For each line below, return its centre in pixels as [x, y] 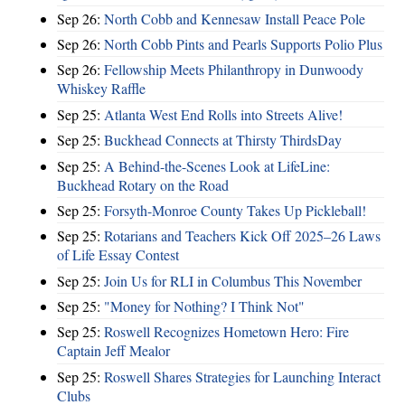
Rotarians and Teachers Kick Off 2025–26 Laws [242, 236]
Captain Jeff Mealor [113, 351]
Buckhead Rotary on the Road [143, 184]
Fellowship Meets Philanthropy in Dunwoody [234, 70]
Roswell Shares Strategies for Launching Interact [242, 376]
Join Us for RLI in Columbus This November [233, 280]
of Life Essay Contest [118, 255]
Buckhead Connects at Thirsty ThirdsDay [223, 140]
